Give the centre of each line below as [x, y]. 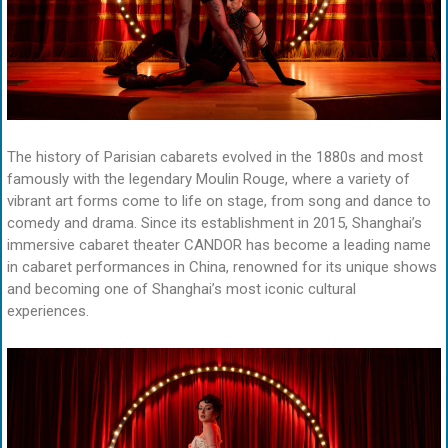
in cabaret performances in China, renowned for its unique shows [222, 266]
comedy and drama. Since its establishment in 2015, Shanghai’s [214, 222]
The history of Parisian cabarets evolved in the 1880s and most [215, 156]
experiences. [48, 310]
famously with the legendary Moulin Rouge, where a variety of [208, 178]
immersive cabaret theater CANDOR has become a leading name [219, 244]
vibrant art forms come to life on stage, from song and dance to [219, 200]
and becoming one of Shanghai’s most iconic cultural [181, 288]
